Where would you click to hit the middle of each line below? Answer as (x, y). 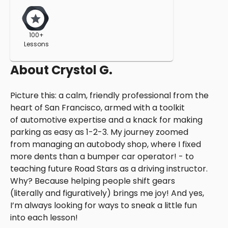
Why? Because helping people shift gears (93, 181)
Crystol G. (82, 70)
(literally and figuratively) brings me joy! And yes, (107, 193)
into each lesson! (44, 218)
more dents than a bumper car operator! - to (102, 157)
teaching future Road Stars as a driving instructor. (109, 169)
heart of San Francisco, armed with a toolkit (97, 108)
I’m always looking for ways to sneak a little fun (104, 206)
